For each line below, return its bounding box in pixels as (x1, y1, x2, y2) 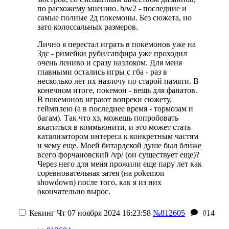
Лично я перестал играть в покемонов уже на (37, 40, 196, 49)
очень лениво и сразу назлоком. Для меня (37, 58, 182, 67)
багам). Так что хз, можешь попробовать (37, 113, 178, 122)
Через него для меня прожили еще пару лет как (37, 159, 202, 168)
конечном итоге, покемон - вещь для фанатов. (37, 86, 197, 95)
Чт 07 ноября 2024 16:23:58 (55, 209, 151, 217)
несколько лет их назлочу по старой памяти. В (37, 77, 199, 85)
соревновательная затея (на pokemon (37, 169, 164, 177)
